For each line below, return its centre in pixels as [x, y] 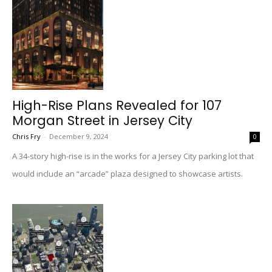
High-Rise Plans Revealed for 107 [117, 105]
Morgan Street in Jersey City [102, 121]
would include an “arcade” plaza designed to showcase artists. [127, 174]
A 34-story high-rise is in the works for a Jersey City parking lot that [133, 156]
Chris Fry [26, 136]
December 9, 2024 [79, 136]
